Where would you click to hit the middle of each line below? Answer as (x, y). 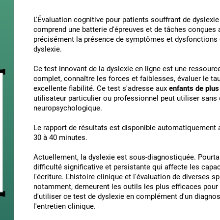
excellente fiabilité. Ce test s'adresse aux (101, 88)
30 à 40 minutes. (60, 137)
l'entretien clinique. (65, 206)
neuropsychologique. (68, 108)
